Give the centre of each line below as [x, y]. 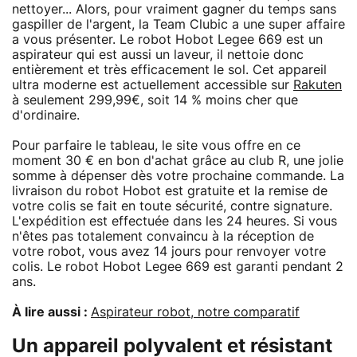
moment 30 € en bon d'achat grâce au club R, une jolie [178, 161]
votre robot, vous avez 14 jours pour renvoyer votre [169, 251]
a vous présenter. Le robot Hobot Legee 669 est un [167, 39]
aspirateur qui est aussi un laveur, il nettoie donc [158, 55]
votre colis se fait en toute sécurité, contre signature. [172, 206]
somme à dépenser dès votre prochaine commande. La [178, 176]
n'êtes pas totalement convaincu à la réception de [163, 236]
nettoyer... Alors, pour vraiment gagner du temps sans [174, 9]
